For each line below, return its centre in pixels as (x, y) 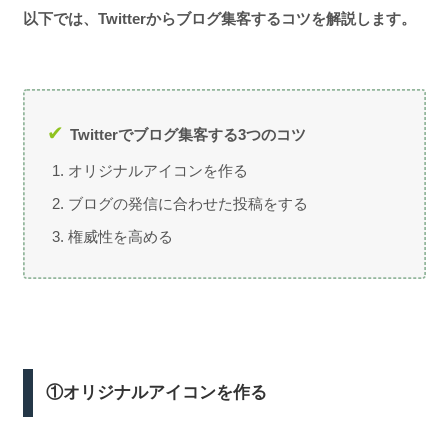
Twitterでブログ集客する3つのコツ (187, 135)
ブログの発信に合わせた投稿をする (188, 204)
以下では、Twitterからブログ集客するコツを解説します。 (219, 18)
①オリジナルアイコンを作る (157, 392)
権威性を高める (120, 237)
